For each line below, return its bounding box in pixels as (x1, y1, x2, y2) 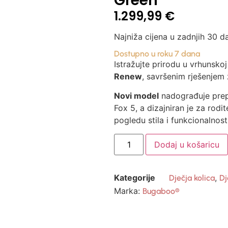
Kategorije (114, 172, 155, 183)
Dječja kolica (169, 173, 215, 183)
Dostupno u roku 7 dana (114, 48, 200, 59)
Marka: (114, 186, 142, 196)
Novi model (114, 91, 159, 101)
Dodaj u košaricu (154, 139, 220, 150)
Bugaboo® (142, 186, 180, 196)
